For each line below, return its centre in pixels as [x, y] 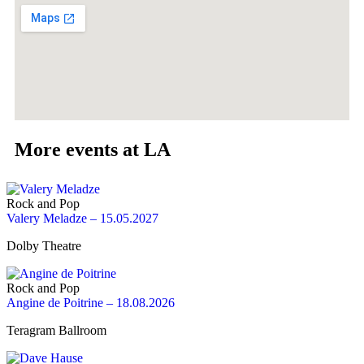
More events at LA [93, 150]
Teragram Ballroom [56, 331]
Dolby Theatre [44, 246]
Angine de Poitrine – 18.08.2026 [91, 303]
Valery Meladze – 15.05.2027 [82, 219]
